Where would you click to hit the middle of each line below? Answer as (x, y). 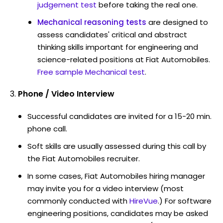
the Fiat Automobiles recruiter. (84, 158)
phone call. (47, 128)
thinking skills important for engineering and (118, 47)
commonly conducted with (77, 201)
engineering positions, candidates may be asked (118, 213)
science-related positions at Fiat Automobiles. (124, 59)
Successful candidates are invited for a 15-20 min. (119, 116)
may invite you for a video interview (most (106, 188)
